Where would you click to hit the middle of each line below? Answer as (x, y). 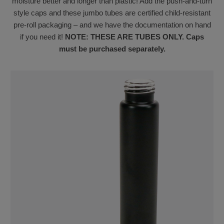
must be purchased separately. (112, 49)
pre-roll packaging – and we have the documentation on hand (112, 25)
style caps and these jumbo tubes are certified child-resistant (112, 13)
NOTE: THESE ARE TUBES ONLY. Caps (134, 37)
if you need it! (42, 37)
